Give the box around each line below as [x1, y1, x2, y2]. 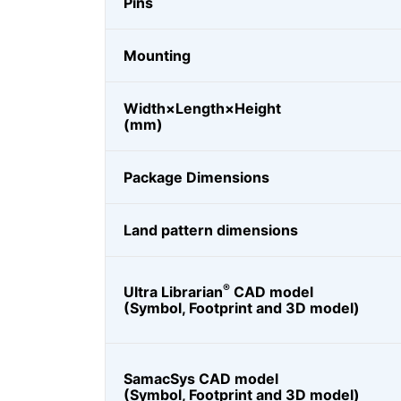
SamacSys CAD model [124, 370, 278, 388]
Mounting [124, 47, 191, 64]
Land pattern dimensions [124, 221, 298, 239]
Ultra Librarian [124, 283, 223, 301]
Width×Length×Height [124, 99, 281, 117]
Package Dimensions [124, 168, 269, 186]
